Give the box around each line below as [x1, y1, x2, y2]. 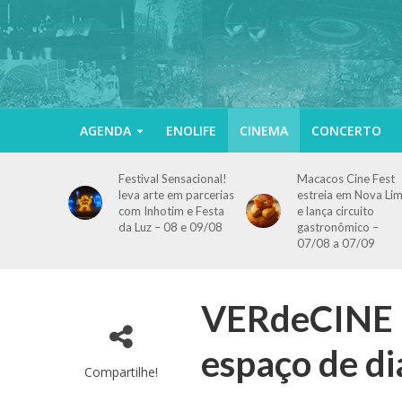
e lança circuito [296, 204, 374, 218]
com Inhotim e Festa [118, 204, 225, 218]
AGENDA [79, 122, 131, 139]
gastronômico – [296, 220, 379, 234]
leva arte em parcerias [118, 188, 235, 202]
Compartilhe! [83, 363, 158, 380]
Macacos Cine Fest [296, 171, 395, 186]
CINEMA [239, 122, 288, 139]
